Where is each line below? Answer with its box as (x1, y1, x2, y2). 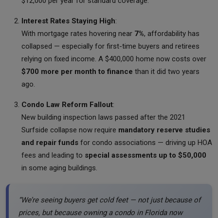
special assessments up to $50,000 (85, 150, 206, 160)
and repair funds (21, 138, 78, 147)
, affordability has (144, 29, 200, 38)
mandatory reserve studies (118, 125, 210, 134)
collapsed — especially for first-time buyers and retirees (21, 41, 200, 51)
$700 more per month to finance (21, 67, 133, 76)
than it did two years (133, 67, 200, 76)
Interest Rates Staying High (21, 16, 115, 25)
